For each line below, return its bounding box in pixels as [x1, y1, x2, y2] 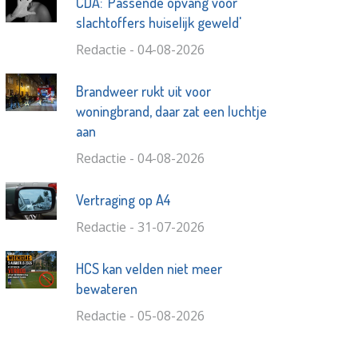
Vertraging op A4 [75, 190, 171, 209]
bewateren [75, 279, 137, 297]
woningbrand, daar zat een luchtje [75, 101, 267, 120]
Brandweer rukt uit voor [75, 82, 211, 100]
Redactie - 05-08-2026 [75, 306, 205, 324]
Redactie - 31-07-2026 [75, 217, 205, 236]
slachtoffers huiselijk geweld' [75, 13, 241, 31]
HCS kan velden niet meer [75, 259, 222, 277]
